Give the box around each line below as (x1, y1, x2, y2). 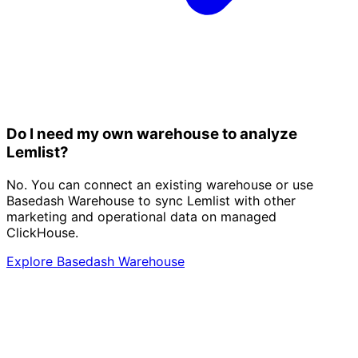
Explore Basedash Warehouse (6, 253, 185, 270)
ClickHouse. (6, 225, 78, 241)
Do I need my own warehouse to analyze (6, 125, 297, 144)
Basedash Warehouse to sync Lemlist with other (6, 193, 296, 209)
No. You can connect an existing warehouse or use (6, 177, 313, 193)
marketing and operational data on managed (6, 209, 276, 225)
